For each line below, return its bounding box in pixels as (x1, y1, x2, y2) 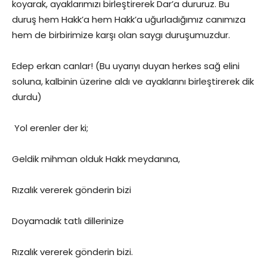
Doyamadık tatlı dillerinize (12, 215, 124, 227)
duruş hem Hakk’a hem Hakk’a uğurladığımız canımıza (12, 13, 246, 26)
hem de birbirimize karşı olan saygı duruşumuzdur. (12, 29, 230, 41)
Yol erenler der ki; (12, 122, 88, 134)
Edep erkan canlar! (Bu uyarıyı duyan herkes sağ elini (12, 60, 240, 72)
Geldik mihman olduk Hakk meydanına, (12, 153, 180, 165)
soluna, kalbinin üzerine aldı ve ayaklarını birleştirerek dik (12, 75, 254, 88)
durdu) (12, 91, 42, 103)
